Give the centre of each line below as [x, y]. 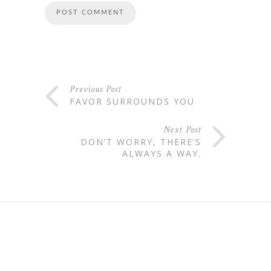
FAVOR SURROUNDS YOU [132, 101]
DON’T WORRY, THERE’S [141, 142]
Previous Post [96, 89]
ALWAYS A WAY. [162, 153]
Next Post [182, 129]
